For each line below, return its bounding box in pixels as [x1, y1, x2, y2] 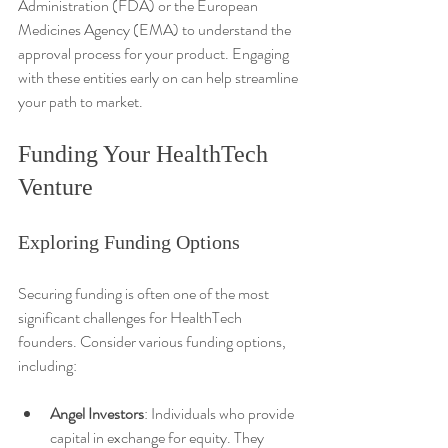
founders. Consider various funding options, [18, 329, 289, 353]
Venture [18, 173, 93, 200]
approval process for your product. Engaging [18, 41, 292, 65]
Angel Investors [50, 401, 144, 425]
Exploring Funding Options [18, 230, 240, 253]
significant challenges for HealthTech [18, 305, 245, 329]
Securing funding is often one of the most [18, 281, 272, 305]
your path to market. [18, 89, 143, 113]
